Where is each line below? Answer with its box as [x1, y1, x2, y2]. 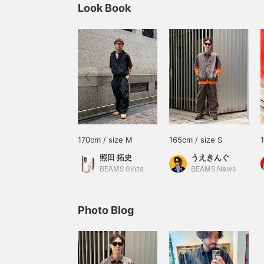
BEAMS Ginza [100, 166, 144, 173]
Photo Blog [78, 204, 134, 216]
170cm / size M [78, 135, 133, 144]
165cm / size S [169, 135, 222, 144]
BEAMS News [191, 166, 236, 173]
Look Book [78, 2, 131, 14]
